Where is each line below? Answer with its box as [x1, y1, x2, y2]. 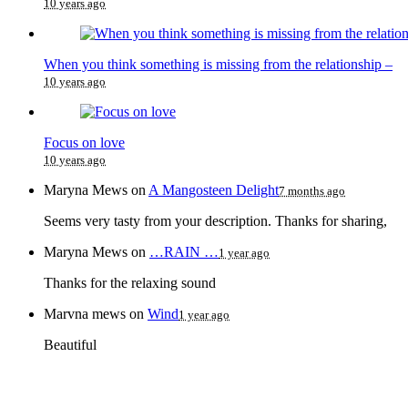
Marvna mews [44, 305, 129, 321]
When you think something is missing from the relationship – [44, 56, 393, 72]
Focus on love [44, 134, 125, 150]
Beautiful [44, 336, 97, 352]
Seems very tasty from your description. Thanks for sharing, [44, 212, 387, 229]
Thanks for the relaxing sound [44, 274, 216, 291]
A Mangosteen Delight [148, 181, 279, 198]
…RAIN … [149, 243, 219, 260]
